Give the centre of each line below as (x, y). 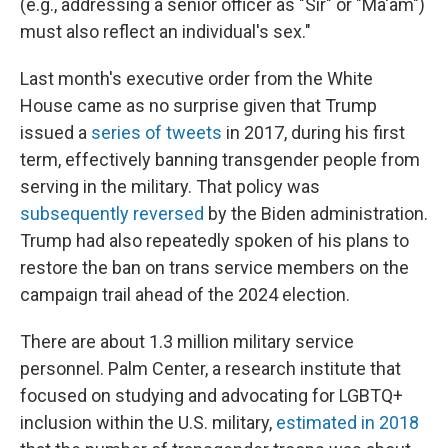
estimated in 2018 (347, 422)
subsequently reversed (112, 213)
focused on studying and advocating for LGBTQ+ (211, 395)
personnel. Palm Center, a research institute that (210, 368)
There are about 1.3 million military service (187, 341)
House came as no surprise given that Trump (198, 105)
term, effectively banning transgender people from (220, 159)
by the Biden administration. (316, 213)
